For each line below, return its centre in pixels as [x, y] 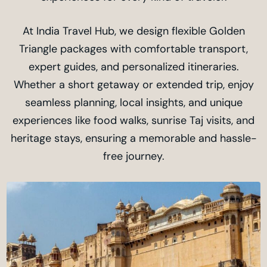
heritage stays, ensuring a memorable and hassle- [133, 139]
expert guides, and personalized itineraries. [133, 67]
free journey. [133, 156]
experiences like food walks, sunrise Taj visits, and [133, 121]
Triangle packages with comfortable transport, [133, 49]
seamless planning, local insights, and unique [133, 103]
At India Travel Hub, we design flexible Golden [133, 31]
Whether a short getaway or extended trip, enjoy [133, 85]
